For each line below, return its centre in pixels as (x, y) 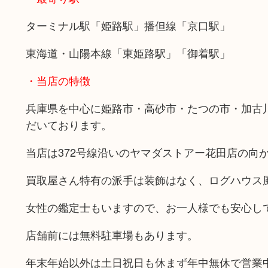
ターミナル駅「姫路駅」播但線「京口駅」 (128, 25)
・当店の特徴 (58, 80)
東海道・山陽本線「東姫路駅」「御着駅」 (128, 53)
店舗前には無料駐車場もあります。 (112, 234)
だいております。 (68, 124)
